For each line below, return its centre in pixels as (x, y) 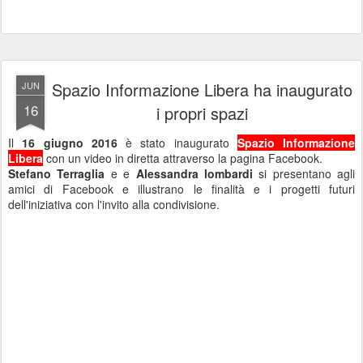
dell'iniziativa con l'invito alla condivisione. (114, 204)
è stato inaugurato (177, 143)
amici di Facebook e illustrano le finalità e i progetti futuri (181, 189)
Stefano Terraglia (57, 173)
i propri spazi (202, 113)
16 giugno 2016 (70, 143)
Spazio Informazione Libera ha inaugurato (202, 90)
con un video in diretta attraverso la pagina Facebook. (184, 158)
